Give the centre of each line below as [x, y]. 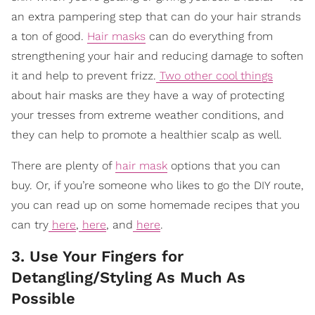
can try [30, 225]
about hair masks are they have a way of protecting [148, 96]
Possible [43, 299]
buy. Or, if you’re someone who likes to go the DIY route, [157, 186]
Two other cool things [216, 76]
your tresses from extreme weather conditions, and [148, 115]
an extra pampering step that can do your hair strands [156, 17]
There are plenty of [63, 166]
